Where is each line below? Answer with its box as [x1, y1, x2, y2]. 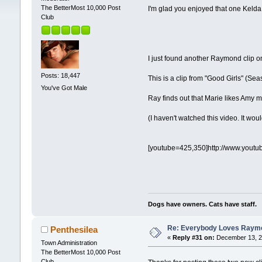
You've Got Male [40, 84, 87, 92]
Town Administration [40, 239, 97, 246]
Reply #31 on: [172, 233, 215, 241]
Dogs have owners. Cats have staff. [148, 200, 257, 208]
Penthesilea [50, 224, 98, 235]
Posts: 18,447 [40, 71, 80, 79]
